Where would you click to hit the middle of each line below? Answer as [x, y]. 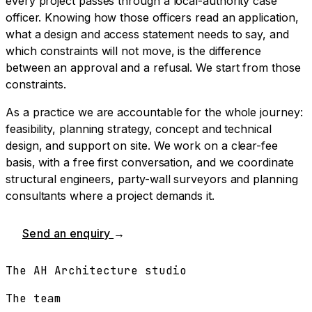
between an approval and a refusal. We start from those [153, 68]
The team [33, 299]
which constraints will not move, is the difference [134, 51]
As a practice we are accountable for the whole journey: [154, 112]
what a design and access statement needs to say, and [147, 34]
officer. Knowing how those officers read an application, [152, 18]
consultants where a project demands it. [110, 196]
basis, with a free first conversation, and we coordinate [150, 163]
